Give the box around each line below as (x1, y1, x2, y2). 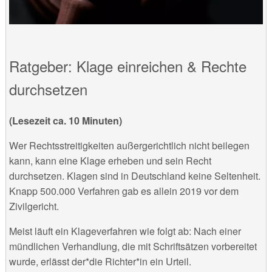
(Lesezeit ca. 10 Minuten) (8, 114, 122, 128)
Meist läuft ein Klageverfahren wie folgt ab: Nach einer (8, 224, 241, 239)
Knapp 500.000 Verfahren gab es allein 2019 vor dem (8, 184, 239, 199)
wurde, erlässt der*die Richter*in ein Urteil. (8, 254, 191, 269)
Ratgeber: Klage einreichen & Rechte (8, 55, 246, 77)
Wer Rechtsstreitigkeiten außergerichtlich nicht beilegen (8, 138, 250, 153)
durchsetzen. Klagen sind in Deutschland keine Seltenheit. (8, 169, 260, 183)
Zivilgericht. (8, 199, 59, 214)
